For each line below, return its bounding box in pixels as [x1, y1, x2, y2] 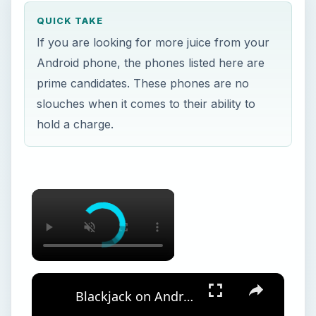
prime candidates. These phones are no [37, 75, 250, 90]
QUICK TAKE [37, 16, 104, 27]
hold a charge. [37, 116, 114, 131]
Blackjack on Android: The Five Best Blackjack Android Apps [183, 288, 193, 305]
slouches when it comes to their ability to [37, 96, 256, 111]
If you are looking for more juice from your [37, 35, 270, 49]
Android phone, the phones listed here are [37, 55, 265, 70]
